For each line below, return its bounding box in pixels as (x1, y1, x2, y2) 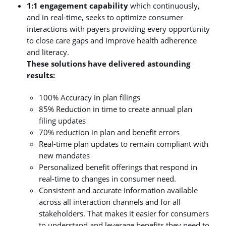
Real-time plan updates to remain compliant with (38, 138, 208, 149)
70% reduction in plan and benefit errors (38, 127, 180, 137)
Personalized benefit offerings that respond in (38, 161, 197, 172)
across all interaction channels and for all (38, 196, 181, 207)
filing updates (38, 115, 86, 126)
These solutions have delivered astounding (27, 59, 191, 69)
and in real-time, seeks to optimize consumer (27, 12, 184, 23)
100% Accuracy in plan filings (38, 92, 140, 102)
